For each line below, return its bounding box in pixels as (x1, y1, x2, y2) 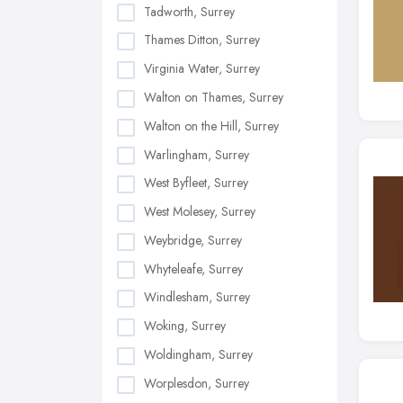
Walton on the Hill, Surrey (144, 116, 279, 135)
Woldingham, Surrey (144, 345, 253, 363)
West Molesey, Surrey (144, 202, 255, 221)
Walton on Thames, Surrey (144, 87, 283, 106)
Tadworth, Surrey (144, 2, 235, 21)
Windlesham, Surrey (144, 288, 250, 307)
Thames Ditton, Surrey (144, 31, 260, 49)
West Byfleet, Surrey (144, 174, 248, 193)
